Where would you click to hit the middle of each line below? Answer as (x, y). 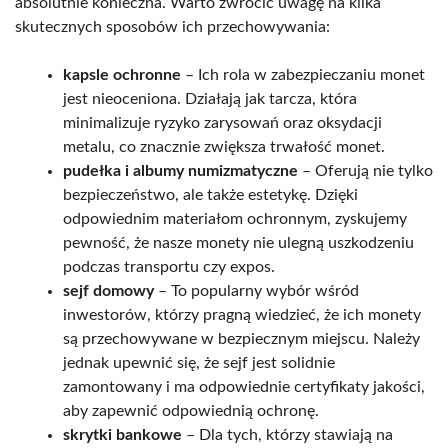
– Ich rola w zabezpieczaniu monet (303, 74)
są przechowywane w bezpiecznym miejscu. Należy (241, 338)
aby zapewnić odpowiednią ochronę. (191, 410)
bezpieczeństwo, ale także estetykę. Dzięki (210, 194)
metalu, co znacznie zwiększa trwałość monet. (224, 146)
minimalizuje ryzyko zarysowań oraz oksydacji (222, 122)
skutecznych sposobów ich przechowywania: (172, 26)
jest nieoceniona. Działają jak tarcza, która (210, 98)
